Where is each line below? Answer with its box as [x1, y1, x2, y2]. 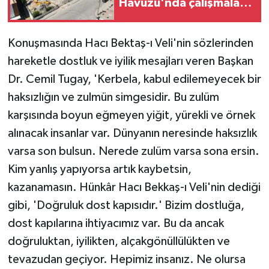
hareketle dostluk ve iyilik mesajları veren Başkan [7, 55, 253, 67]
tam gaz [119, 12, 165, 25]
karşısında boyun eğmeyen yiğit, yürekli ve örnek [7, 109, 255, 121]
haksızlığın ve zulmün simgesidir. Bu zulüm [7, 91, 219, 103]
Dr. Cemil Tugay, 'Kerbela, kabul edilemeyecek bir [7, 73, 261, 85]
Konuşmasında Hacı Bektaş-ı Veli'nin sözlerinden [7, 37, 253, 49]
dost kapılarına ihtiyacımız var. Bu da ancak [7, 217, 224, 229]
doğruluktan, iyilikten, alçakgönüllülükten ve [7, 235, 230, 247]
